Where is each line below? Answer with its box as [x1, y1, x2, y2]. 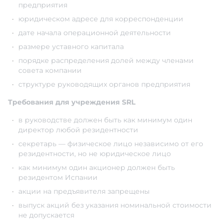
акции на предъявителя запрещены [18, 187, 150, 196]
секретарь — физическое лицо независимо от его [18, 139, 203, 149]
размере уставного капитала [18, 42, 124, 52]
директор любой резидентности [18, 125, 138, 135]
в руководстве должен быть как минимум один [18, 115, 192, 125]
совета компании [18, 66, 82, 75]
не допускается [18, 211, 74, 220]
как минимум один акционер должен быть [18, 163, 175, 172]
